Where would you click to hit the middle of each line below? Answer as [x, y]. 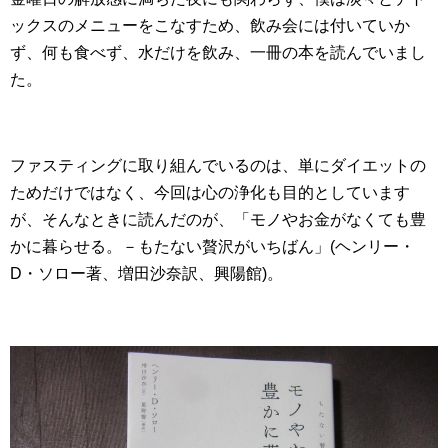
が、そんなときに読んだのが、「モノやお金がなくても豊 [218, 220]
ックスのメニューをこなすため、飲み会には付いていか [210, 26]
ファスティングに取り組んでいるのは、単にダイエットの [218, 166]
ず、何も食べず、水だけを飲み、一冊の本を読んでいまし [218, 53]
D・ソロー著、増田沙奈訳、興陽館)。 [146, 274]
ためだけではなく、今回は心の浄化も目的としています [210, 193]
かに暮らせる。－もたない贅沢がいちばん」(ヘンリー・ [212, 247]
